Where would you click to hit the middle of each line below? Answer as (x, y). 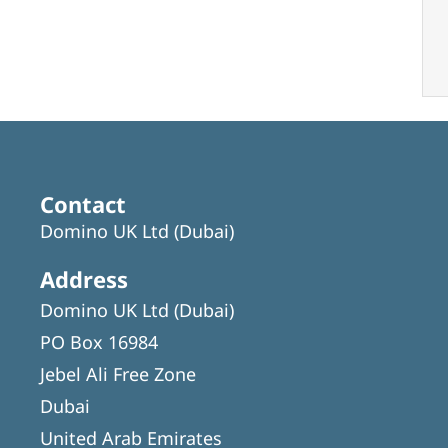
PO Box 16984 (99, 341)
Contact (83, 203)
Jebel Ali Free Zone (118, 373)
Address (84, 278)
